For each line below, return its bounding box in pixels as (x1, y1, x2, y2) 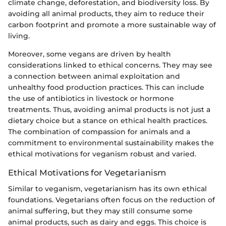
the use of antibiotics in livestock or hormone (8, 93, 174, 103)
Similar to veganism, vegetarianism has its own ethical (8, 184, 207, 193)
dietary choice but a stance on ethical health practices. (8, 116, 207, 125)
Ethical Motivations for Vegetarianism (8, 167, 166, 178)
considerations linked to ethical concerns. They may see (8, 60, 212, 70)
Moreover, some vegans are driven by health (8, 49, 171, 59)
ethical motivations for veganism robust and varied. (8, 149, 196, 158)
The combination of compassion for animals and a (8, 127, 190, 136)
